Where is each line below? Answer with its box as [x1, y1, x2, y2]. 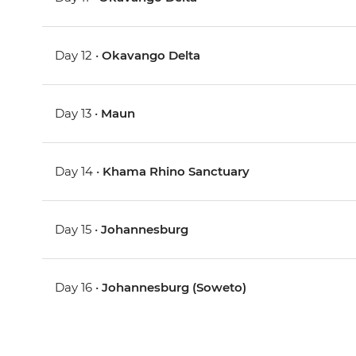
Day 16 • [55, 280, 103, 296]
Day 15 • [55, 222, 102, 238]
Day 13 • [55, 106, 102, 122]
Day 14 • [55, 164, 103, 180]
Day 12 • [55, 48, 103, 64]
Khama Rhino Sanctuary [103, 164, 250, 180]
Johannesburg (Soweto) [102, 280, 247, 296]
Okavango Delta [102, 48, 201, 64]
